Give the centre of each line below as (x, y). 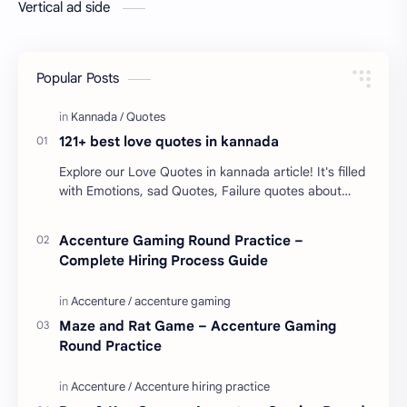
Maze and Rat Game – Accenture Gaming (198, 326)
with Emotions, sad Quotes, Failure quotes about (200, 191)
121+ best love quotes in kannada (169, 142)
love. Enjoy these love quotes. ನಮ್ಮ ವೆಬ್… (177, 210)
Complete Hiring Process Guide (164, 261)
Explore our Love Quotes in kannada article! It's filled (212, 172)
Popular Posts (78, 79)
